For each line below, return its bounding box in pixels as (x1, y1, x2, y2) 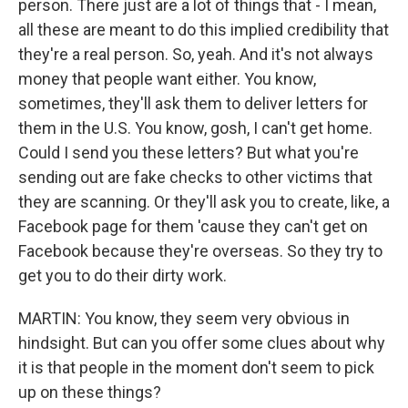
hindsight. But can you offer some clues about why (18, 333, 385, 352)
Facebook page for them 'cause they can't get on (18, 217, 368, 236)
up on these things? (18, 382, 161, 402)
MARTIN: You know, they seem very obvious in (18, 309, 350, 328)
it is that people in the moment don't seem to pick (18, 358, 374, 377)
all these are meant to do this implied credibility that (18, 20, 389, 39)
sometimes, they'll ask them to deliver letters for (18, 94, 368, 113)
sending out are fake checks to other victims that (18, 168, 372, 187)
